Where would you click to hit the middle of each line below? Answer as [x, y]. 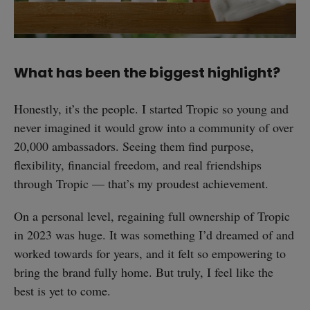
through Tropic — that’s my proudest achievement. [141, 183]
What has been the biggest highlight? [147, 73]
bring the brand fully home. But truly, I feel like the [144, 272]
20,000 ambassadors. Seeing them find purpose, [134, 146]
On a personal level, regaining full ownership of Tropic [152, 216]
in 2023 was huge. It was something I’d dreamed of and [154, 234]
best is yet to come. [62, 290]
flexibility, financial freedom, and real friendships [138, 164]
